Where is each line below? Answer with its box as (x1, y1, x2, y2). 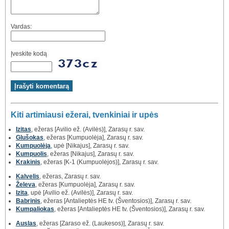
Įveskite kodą (11, 50, 47, 58)
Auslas (16, 219, 36, 227)
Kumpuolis (16, 150, 47, 157)
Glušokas (16, 133, 43, 141)
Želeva (16, 180, 35, 188)
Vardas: (11, 23, 32, 31)
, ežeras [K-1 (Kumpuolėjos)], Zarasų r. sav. (40, 158, 158, 166)
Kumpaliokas (16, 205, 54, 213)
